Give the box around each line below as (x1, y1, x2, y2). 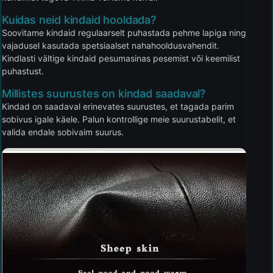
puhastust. (2, 65, 44, 76)
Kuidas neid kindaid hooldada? (2, 13, 156, 26)
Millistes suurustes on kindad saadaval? (2, 87, 205, 100)
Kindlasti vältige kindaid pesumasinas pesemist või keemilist (2, 52, 240, 63)
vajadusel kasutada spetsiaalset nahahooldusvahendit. (2, 40, 219, 51)
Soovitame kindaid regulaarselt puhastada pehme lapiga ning (2, 27, 246, 38)
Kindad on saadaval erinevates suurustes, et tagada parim (2, 101, 234, 112)
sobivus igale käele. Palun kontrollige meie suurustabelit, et (2, 113, 236, 124)
